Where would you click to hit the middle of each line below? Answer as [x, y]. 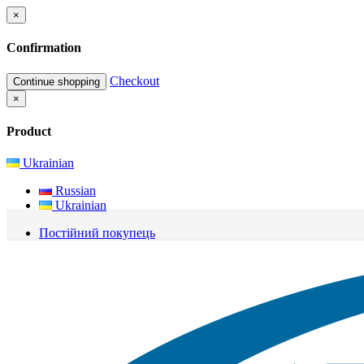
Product [29, 131]
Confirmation [44, 48]
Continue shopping [56, 81]
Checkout [134, 80]
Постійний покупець [97, 233]
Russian [74, 191]
